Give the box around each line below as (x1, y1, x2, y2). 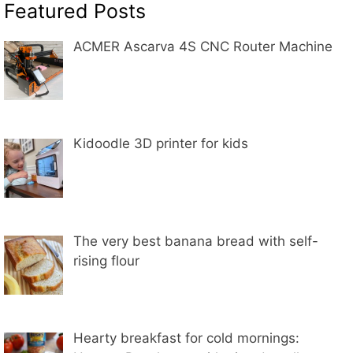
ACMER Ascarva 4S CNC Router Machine (72, 39, 333, 55)
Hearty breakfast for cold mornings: (72, 330, 299, 347)
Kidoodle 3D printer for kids (72, 136, 248, 152)
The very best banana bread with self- (72, 232, 318, 249)
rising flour (72, 252, 139, 269)
